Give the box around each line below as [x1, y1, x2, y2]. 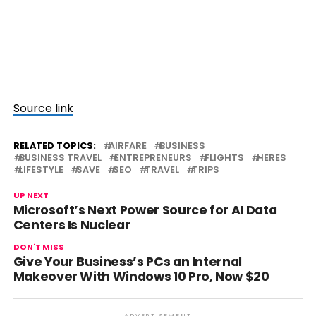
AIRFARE [108, 140, 147, 152]
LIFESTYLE [18, 164, 63, 176]
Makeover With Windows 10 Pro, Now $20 [13, 268, 269, 285]
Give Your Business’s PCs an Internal [13, 253, 242, 270]
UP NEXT [13, 190, 49, 201]
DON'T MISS [13, 241, 64, 253]
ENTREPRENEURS [114, 152, 192, 164]
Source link [13, 100, 73, 116]
